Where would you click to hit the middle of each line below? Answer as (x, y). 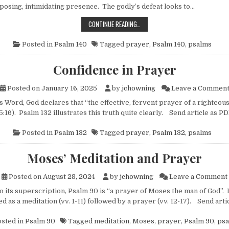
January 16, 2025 (69, 88)
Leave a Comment (198, 176)
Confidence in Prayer (114, 69)
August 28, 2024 (69, 176)
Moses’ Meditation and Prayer (114, 158)
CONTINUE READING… (114, 24)
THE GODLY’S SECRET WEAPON (178, 23)
